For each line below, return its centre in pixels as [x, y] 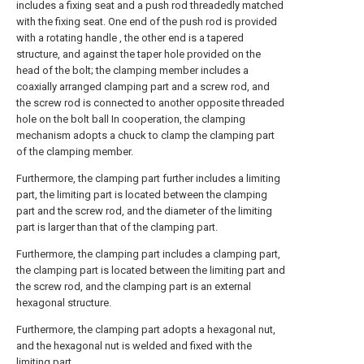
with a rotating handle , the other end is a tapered [130, 38]
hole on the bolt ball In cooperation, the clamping [131, 119]
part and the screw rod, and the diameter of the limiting [144, 211]
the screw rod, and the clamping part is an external [134, 286]
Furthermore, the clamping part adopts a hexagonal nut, [146, 329]
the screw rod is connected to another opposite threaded [150, 103]
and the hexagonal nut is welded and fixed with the [134, 346]
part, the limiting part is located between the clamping [142, 195]
